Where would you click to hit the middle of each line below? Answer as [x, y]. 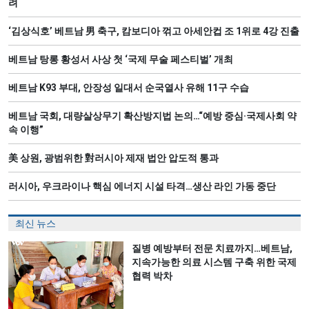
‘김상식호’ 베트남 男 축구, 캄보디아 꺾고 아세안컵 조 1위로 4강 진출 [154, 31]
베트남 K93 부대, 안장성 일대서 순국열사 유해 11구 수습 [129, 88]
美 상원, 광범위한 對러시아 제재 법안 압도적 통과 [113, 158]
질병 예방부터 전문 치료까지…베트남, [212, 249]
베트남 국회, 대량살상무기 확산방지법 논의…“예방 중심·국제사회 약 [152, 116]
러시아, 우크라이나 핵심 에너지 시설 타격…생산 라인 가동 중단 [142, 187]
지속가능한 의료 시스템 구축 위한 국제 [215, 262]
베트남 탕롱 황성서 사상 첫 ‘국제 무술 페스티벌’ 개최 [121, 60]
